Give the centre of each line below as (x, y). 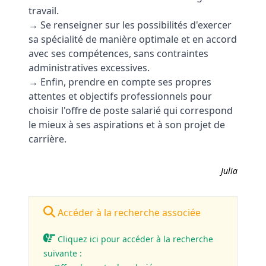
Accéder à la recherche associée (128, 213)
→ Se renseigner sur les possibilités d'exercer (130, 25)
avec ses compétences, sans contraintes (118, 53)
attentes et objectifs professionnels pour (120, 96)
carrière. (47, 139)
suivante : (63, 253)
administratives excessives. (89, 68)
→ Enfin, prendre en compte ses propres (120, 82)
